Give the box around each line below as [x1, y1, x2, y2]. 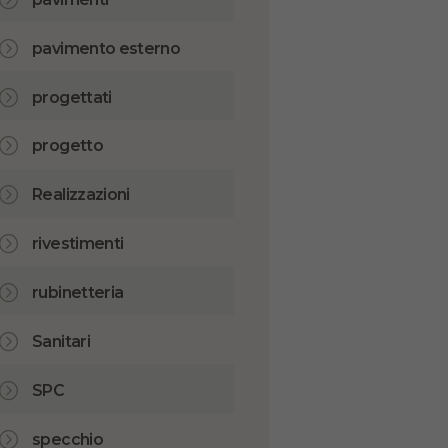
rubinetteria [32, 283, 124, 303]
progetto [32, 136, 103, 156]
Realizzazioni [32, 185, 130, 205]
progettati [32, 87, 112, 107]
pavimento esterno [32, 38, 181, 58]
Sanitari [32, 332, 90, 352]
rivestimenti [32, 234, 124, 254]
